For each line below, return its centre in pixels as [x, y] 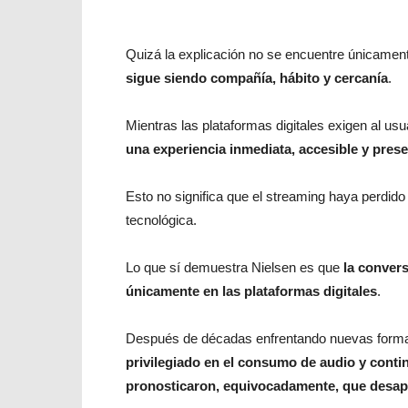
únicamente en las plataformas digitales [251, 291]
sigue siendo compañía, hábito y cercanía [257, 78]
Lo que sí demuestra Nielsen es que [235, 267]
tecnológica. [161, 220]
